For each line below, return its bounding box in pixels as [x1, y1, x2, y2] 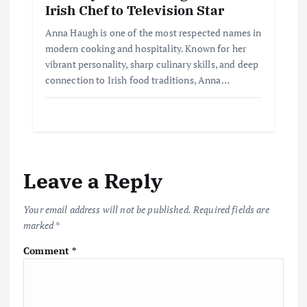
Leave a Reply [23, 167, 162, 194]
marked [23, 219, 56, 232]
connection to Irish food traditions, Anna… [45, 73, 230, 86]
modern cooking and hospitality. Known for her [45, 41, 247, 55]
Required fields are [193, 203, 269, 217]
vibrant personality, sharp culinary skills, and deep [45, 57, 259, 71]
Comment [23, 244, 73, 258]
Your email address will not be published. [23, 203, 191, 217]
